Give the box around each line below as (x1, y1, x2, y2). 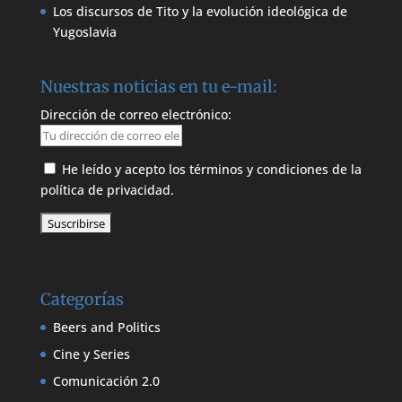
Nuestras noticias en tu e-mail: (39, 76, 277, 98)
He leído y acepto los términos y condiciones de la (61, 161, 362, 179)
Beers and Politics (52, 319, 161, 336)
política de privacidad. (39, 181, 174, 199)
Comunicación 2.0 (52, 372, 160, 390)
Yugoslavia (52, 23, 117, 41)
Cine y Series (52, 345, 130, 363)
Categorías (39, 289, 124, 310)
